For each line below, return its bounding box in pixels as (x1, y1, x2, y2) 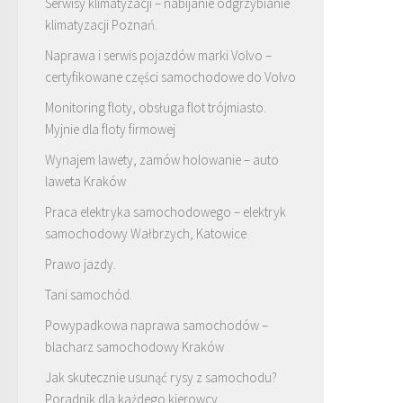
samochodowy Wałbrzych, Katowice (45, 225, 246, 242)
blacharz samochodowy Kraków (45, 338, 224, 355)
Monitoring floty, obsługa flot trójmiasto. (45, 99, 266, 116)
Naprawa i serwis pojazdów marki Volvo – (45, 47, 272, 64)
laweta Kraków (45, 173, 126, 190)
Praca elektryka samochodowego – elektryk (45, 203, 286, 220)
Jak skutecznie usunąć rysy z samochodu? (45, 369, 277, 386)
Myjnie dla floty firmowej (45, 121, 175, 138)
